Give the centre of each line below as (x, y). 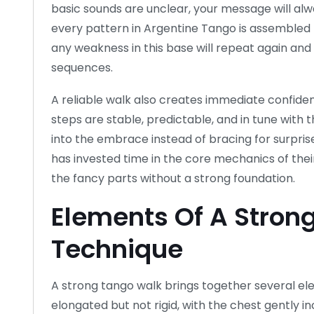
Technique (117, 249)
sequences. (82, 67)
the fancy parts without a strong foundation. (173, 178)
